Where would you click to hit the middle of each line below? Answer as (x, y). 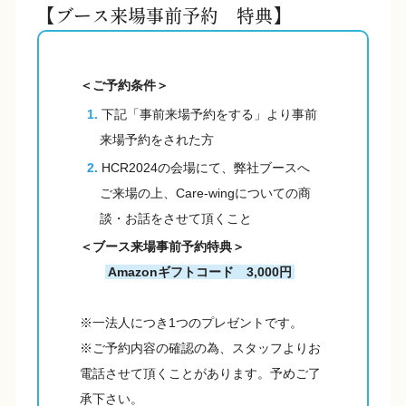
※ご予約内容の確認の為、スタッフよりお (200, 348)
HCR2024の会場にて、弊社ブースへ (206, 168)
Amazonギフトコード (177, 272)
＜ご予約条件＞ (124, 86)
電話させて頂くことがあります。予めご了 (200, 374)
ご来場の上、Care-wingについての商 (205, 193)
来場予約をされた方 (157, 140)
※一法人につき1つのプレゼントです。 (191, 323)
